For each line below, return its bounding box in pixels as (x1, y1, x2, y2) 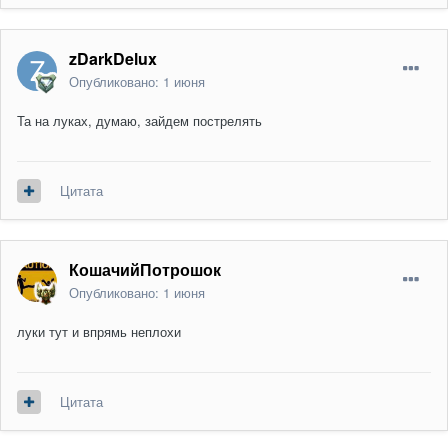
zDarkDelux (69, 47, 157, 71)
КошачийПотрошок (69, 258, 221, 282)
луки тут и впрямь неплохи (17, 322, 181, 342)
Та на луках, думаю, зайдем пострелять (17, 111, 262, 131)
